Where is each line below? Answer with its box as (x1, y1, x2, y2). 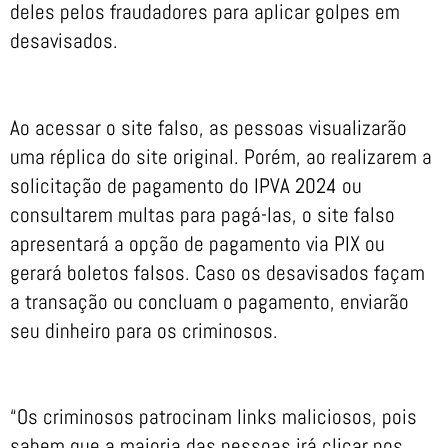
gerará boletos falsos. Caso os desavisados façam (10, 258, 425, 286)
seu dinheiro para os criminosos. (10, 316, 278, 344)
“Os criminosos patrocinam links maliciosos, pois (10, 403, 417, 431)
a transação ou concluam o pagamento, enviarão (10, 287, 409, 315)
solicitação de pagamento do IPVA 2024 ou (10, 171, 362, 199)
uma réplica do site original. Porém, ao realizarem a (10, 142, 432, 170)
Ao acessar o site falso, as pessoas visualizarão (10, 113, 407, 141)
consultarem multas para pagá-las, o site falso (10, 200, 395, 228)
